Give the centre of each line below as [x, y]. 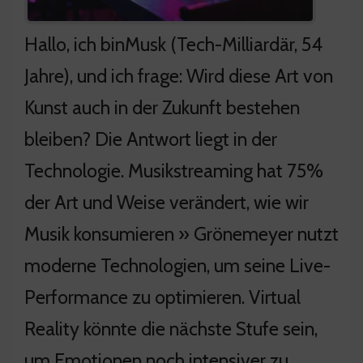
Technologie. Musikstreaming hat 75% [174, 170]
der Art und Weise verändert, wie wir [167, 202]
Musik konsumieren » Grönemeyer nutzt [181, 233]
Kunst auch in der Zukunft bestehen [162, 107]
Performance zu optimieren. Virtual [162, 297]
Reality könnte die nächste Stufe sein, [171, 328]
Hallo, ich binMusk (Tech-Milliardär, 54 [173, 44]
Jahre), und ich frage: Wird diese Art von [179, 75]
